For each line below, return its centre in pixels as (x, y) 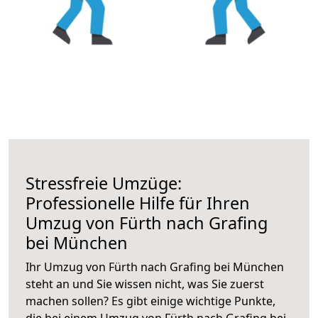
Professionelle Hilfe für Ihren (138, 203)
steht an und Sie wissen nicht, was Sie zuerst (145, 284)
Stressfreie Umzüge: (104, 183)
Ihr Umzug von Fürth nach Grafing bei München (155, 267)
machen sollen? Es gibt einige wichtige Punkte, (150, 301)
